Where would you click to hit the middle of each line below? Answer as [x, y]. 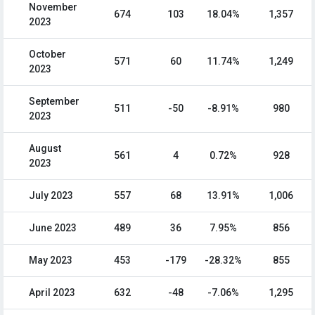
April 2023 [52, 293]
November [53, 7]
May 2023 [51, 261]
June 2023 [53, 228]
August [45, 149]
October [47, 54]
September [54, 102]
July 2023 [51, 196]
